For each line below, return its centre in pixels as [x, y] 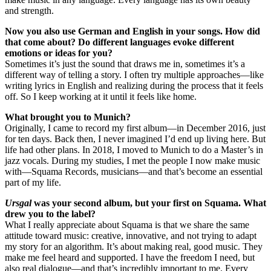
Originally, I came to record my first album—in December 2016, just [135, 128]
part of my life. [33, 182]
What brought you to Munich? [68, 117]
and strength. [29, 10]
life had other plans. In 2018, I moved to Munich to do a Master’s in [134, 149]
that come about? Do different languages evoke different [119, 42]
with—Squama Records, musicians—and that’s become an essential [134, 171]
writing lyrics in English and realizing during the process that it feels [134, 85]
